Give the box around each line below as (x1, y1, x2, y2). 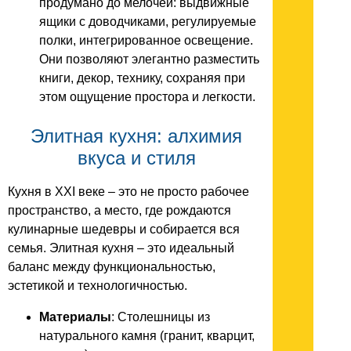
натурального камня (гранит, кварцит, (39, 329, 255, 343)
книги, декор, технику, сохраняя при (39, 71, 245, 85)
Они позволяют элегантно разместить (39, 52, 259, 67)
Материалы (39, 310, 111, 324)
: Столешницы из (111, 310, 210, 324)
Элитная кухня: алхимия (31, 125, 242, 147)
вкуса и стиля (77, 147, 196, 169)
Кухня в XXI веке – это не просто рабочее (8, 185, 249, 199)
